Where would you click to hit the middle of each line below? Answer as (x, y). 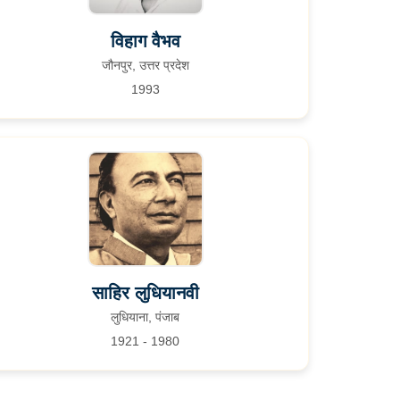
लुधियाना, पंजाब (146, 317)
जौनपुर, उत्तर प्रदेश (145, 65)
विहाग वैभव (145, 41)
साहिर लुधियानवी (145, 293)
